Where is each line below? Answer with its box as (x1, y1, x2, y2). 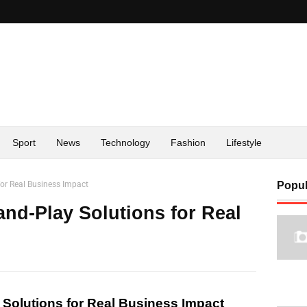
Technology (101, 137, 150, 148)
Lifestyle (226, 137, 262, 148)
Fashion (171, 137, 206, 148)
